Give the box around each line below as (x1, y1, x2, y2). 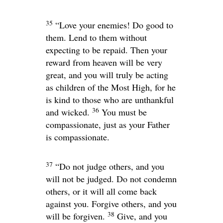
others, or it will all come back (46, 185, 157, 198)
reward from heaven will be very (46, 56, 162, 69)
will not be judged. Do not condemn (46, 173, 177, 185)
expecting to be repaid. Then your (46, 44, 167, 56)
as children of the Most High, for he (46, 81, 176, 94)
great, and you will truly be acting (46, 69, 168, 81)
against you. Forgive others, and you (46, 198, 177, 210)
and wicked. (46, 106, 90, 118)
